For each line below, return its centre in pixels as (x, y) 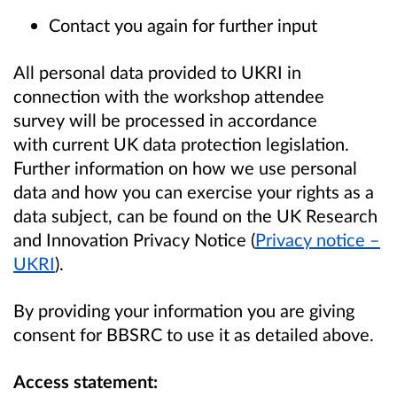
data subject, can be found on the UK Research (195, 215)
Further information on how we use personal (185, 167)
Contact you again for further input (185, 24)
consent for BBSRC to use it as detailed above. (196, 335)
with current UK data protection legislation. (181, 144)
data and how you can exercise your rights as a (194, 191)
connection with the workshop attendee (171, 96)
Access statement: (88, 381)
